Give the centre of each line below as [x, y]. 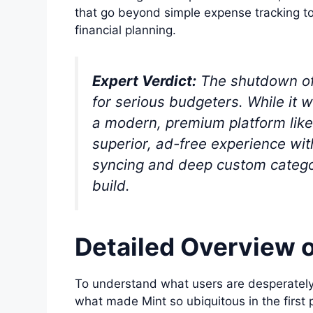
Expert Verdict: [144, 81]
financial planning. [125, 30]
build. [111, 186]
